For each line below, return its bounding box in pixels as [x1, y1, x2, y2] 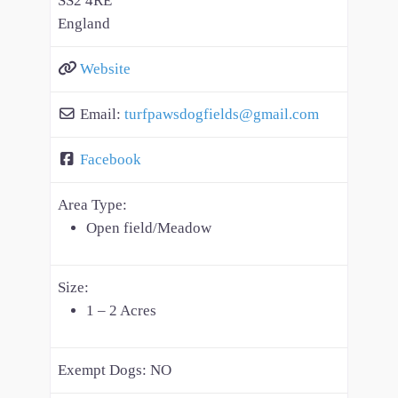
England [58, 14, 110, 32]
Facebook [80, 150, 141, 168]
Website [80, 60, 131, 77]
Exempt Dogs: [58, 361, 150, 378]
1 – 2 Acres [86, 301, 156, 319]
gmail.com [253, 105, 319, 123]
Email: [80, 105, 124, 123]
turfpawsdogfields [124, 105, 239, 123]
